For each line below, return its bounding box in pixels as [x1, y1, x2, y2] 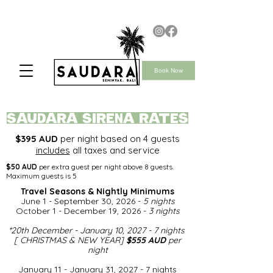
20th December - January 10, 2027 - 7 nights [10, 225, 187, 236]
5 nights [143, 196, 175, 207]
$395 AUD [15, 133, 58, 144]
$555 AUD [126, 235, 168, 246]
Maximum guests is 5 [6, 171, 77, 180]
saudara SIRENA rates [7, 112, 188, 124]
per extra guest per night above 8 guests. [37, 162, 174, 171]
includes [35, 144, 70, 156]
